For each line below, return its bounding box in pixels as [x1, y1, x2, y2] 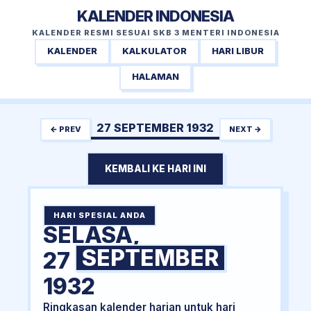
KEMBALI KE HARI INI [105, 163, 206, 175]
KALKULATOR [122, 46, 187, 57]
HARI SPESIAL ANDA [53, 210, 146, 221]
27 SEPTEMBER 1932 [96, 120, 214, 135]
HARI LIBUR [212, 46, 264, 57]
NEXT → [228, 124, 262, 134]
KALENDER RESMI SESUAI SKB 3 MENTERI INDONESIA [31, 28, 280, 37]
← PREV [49, 124, 81, 134]
